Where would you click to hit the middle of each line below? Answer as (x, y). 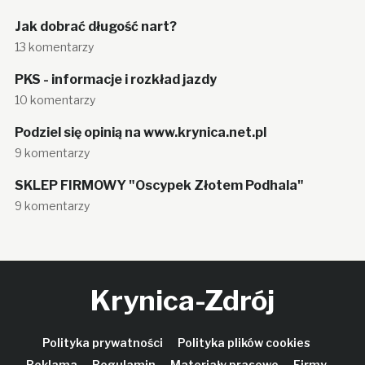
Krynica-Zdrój (182, 301)
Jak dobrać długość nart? (95, 27)
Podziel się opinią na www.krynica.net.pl (140, 133)
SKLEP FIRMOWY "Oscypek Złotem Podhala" (159, 186)
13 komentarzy (54, 47)
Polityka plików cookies (244, 343)
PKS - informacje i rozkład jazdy (115, 80)
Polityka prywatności (103, 343)
